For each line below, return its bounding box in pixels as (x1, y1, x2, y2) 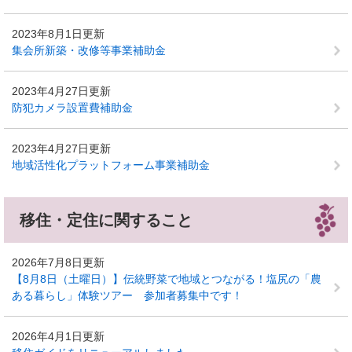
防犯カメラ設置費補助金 (12, 101, 133, 114)
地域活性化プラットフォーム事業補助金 (12, 159, 210, 171)
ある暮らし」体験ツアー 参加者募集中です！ (12, 289, 243, 302)
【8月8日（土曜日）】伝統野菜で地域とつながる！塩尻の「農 (12, 273, 321, 285)
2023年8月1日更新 (12, 27, 104, 40)
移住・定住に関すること (20, 211, 192, 229)
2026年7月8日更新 (12, 256, 104, 269)
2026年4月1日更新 (12, 330, 104, 343)
